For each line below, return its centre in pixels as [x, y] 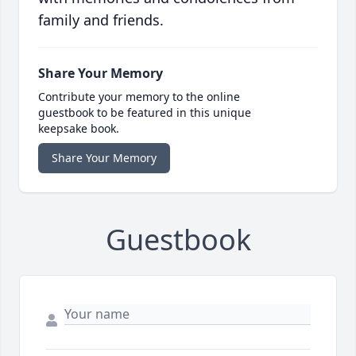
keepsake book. [79, 129]
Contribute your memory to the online [139, 97]
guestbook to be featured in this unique [145, 113]
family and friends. [101, 20]
